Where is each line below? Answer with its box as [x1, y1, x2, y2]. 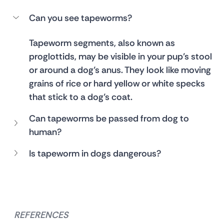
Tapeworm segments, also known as [28, 36, 177, 49]
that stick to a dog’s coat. [28, 90, 134, 103]
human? [28, 125, 61, 138]
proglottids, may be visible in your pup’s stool [28, 50, 214, 62]
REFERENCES [13, 208, 68, 221]
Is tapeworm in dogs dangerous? [28, 147, 161, 160]
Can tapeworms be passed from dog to [28, 112, 191, 124]
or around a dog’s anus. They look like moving [28, 63, 213, 76]
